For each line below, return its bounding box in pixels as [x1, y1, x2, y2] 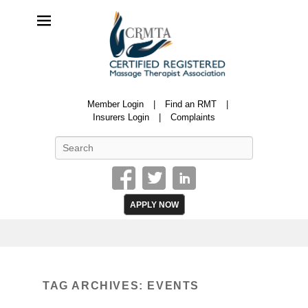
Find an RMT [164, 98, 217, 109]
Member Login [87, 98, 144, 109]
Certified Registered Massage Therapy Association [58, 99, 259, 110]
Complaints [170, 111, 215, 122]
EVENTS [147, 279, 200, 291]
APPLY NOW [129, 199, 179, 209]
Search [154, 137, 182, 148]
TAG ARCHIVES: [43, 279, 148, 291]
